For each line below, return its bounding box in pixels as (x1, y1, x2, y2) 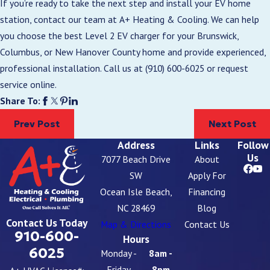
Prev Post (14, 118, 60, 130)
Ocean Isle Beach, (99, 186, 172, 198)
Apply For (187, 169, 226, 182)
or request (204, 61, 248, 74)
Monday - (100, 247, 137, 260)
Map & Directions (101, 218, 171, 231)
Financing (188, 186, 226, 198)
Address (117, 138, 155, 152)
